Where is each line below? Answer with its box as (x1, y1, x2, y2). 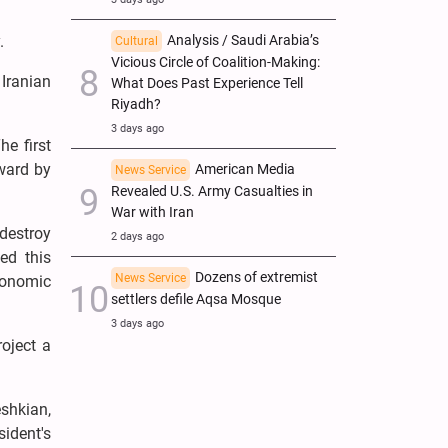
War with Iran (111, 203, 194, 221)
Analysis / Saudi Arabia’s (167, 31, 319, 49)
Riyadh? (111, 95, 161, 113)
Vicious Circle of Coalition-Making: (111, 53, 320, 71)
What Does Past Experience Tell (111, 74, 303, 92)
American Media (195, 160, 295, 178)
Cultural (115, 33, 158, 48)
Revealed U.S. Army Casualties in (111, 182, 313, 200)
